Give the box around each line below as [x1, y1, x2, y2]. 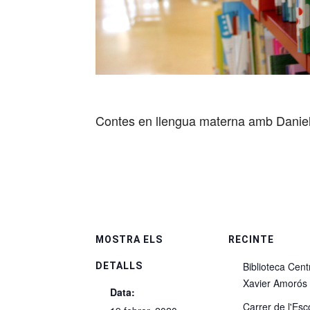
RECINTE [228, 234, 274, 246]
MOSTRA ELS [95, 234, 163, 246]
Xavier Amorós [243, 276, 307, 291]
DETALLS [95, 260, 143, 272]
